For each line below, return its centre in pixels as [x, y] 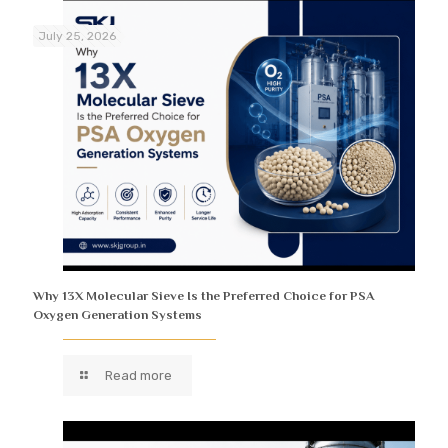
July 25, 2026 [77, 36]
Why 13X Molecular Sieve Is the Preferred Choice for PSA [203, 295]
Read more [139, 375]
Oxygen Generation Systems [117, 314]
